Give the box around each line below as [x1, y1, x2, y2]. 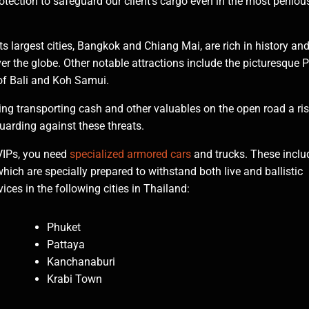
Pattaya [47, 238, 86, 252]
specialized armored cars [67, 147, 191, 161]
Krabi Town [47, 272, 103, 286]
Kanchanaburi [47, 255, 116, 269]
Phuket [47, 221, 81, 235]
